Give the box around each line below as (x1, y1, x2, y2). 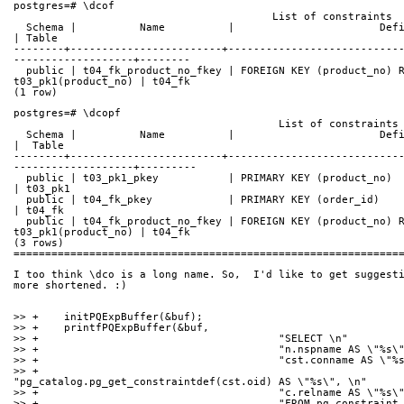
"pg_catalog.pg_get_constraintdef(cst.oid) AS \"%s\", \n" (14, 376, 367, 389)
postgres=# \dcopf (14, 107, 121, 120)
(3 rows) (14, 237, 64, 250)
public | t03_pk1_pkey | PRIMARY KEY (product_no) (14, 172, 26, 185)
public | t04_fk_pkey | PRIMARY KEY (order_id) (14, 194, 26, 207)
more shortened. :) (14, 280, 127, 292)
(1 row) (14, 87, 58, 99)
